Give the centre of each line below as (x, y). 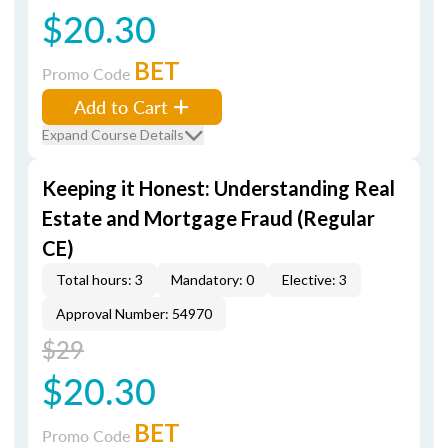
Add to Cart (121, 106)
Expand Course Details (113, 134)
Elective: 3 (314, 279)
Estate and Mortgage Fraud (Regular (208, 218)
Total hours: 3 (99, 279)
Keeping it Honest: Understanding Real (218, 188)
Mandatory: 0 (212, 279)
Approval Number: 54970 (134, 313)
